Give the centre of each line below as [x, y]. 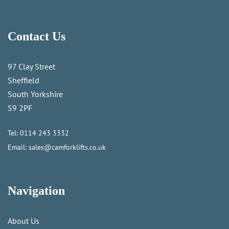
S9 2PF [20, 108]
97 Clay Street [31, 66]
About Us [24, 221]
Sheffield [24, 80]
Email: [18, 147]
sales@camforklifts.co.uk [67, 147]
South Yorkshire [35, 94]
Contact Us [37, 36]
